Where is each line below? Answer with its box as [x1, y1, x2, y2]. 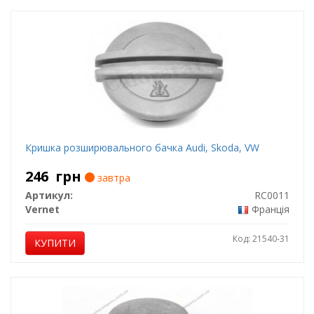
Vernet [25, 203, 60, 216]
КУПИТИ [34, 236, 76, 250]
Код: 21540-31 [232, 233, 289, 245]
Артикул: [25, 189, 73, 202]
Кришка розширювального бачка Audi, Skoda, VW [25, 141, 259, 154]
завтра [94, 171, 130, 184]
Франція [251, 203, 289, 216]
